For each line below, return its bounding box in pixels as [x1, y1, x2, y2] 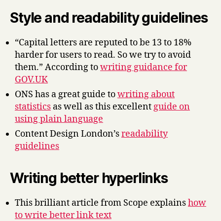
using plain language [15, 113, 103, 125]
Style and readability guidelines [10, 9, 208, 26]
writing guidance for [100, 61, 187, 73]
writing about [117, 88, 175, 100]
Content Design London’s [15, 128, 121, 140]
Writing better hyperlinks [10, 169, 168, 186]
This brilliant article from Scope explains [15, 197, 188, 209]
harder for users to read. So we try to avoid [15, 49, 191, 61]
